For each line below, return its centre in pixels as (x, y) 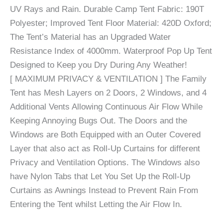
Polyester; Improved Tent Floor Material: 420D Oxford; (111, 23)
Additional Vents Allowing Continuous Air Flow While (106, 107)
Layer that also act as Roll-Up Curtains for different (105, 149)
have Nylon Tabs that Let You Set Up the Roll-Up (100, 177)
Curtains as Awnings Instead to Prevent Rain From (104, 191)
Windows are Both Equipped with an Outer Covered (105, 135)
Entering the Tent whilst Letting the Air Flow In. (96, 205)
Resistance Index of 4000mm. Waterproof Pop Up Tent (111, 51)
